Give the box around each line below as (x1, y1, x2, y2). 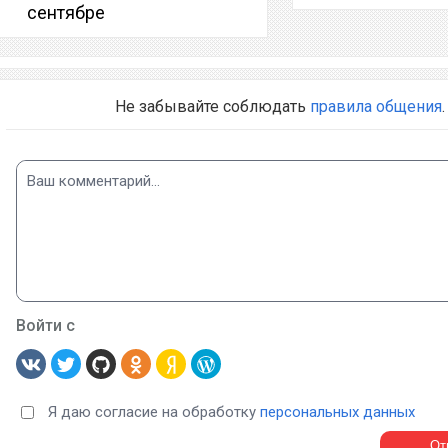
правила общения (309, 97, 442, 117)
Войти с (15, 316, 75, 336)
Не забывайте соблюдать (114, 97, 310, 117)
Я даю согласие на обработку (47, 403, 260, 422)
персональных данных (259, 403, 415, 422)
